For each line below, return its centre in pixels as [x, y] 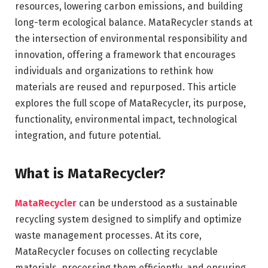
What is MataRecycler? [90, 174]
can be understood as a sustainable [157, 203]
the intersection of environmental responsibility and [131, 38]
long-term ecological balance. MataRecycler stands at [134, 22]
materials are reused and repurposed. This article [126, 87]
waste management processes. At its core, [108, 236]
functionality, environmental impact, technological [126, 119]
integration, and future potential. [88, 135]
